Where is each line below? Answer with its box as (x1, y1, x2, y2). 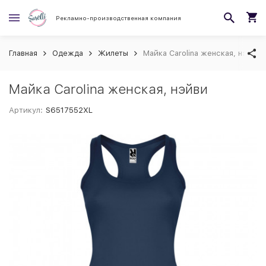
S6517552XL (46, 106, 93, 115)
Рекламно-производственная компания (56, 14, 181, 21)
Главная (9, 49, 37, 58)
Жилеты (98, 49, 128, 58)
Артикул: (9, 106, 43, 115)
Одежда (52, 49, 83, 58)
